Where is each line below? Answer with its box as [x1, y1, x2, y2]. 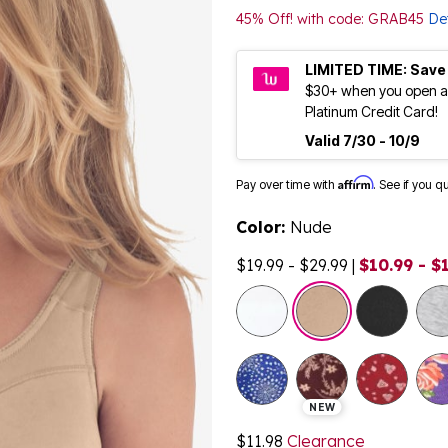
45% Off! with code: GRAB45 [236, 10, 428, 29]
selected [355, 286, 416, 307]
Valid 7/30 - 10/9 [305, 132, 420, 150]
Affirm [338, 175, 373, 191]
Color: [236, 217, 290, 238]
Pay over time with [236, 177, 338, 193]
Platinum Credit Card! [305, 103, 438, 121]
